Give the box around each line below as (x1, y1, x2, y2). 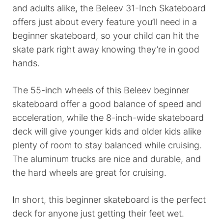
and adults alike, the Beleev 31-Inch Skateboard (12, 3, 206, 14)
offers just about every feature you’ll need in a (12, 17, 197, 27)
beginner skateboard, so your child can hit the (12, 30, 199, 41)
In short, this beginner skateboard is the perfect (12, 194, 206, 205)
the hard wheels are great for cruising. (12, 167, 166, 178)
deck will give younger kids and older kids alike (12, 126, 201, 137)
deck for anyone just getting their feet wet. (12, 208, 184, 219)
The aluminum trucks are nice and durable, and (12, 154, 201, 165)
